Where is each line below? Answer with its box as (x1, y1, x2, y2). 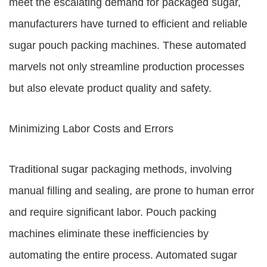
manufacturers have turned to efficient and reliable (9, 18, 247, 30)
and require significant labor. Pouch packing (9, 206, 216, 218)
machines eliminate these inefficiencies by (9, 228, 209, 240)
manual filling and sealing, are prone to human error (9, 185, 254, 197)
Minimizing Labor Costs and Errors (9, 123, 173, 135)
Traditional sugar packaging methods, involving (9, 163, 232, 175)
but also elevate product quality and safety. (9, 82, 212, 94)
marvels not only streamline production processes (9, 61, 244, 73)
